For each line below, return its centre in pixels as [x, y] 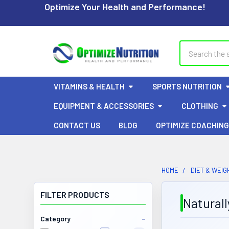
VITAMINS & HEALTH [89, 86]
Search [191, 46]
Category [55, 219]
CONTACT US [77, 125]
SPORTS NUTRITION [187, 86]
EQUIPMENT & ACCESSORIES [104, 106]
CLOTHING [200, 106]
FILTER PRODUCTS [75, 194]
